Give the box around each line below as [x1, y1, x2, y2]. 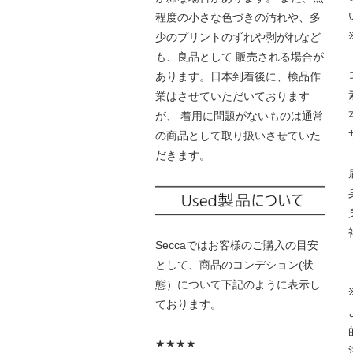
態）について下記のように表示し [155, 277, 321, 291]
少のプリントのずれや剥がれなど [155, 31, 321, 44]
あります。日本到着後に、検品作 [155, 70, 321, 84]
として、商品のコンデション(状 [155, 258, 314, 271]
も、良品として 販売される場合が [155, 50, 324, 64]
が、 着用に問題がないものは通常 [155, 110, 324, 123]
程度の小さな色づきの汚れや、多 [155, 11, 321, 24]
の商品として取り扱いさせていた [155, 129, 321, 143]
